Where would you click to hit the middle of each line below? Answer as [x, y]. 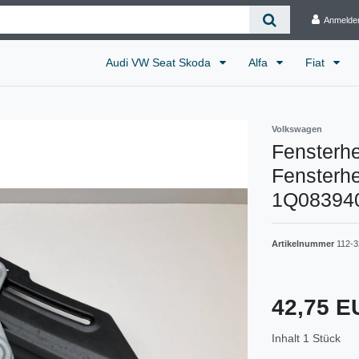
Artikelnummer [304, 243]
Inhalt [287, 338]
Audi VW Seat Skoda [160, 62]
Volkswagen [297, 129]
